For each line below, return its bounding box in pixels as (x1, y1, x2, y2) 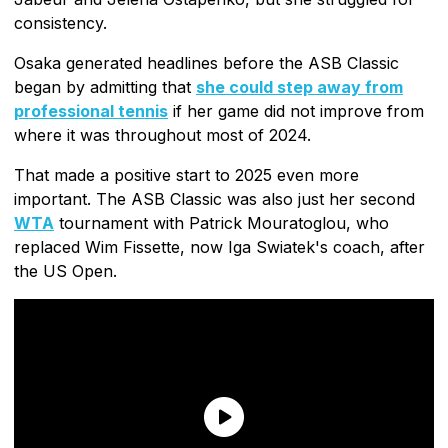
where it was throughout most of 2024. (14, 124, 311, 145)
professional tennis (14, 100, 168, 121)
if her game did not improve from (168, 100, 424, 121)
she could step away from (196, 76, 403, 97)
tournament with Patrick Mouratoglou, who (54, 212, 389, 233)
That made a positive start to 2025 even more (14, 164, 359, 185)
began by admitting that (14, 76, 196, 97)
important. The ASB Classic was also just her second (14, 188, 415, 209)
